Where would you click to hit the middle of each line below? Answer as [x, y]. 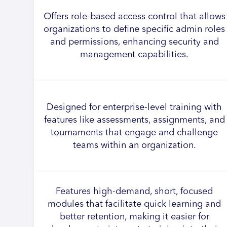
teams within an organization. [134, 145]
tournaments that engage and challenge [135, 133]
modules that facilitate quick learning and [135, 204]
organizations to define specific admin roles [135, 29]
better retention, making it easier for [134, 217]
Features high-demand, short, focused [135, 192]
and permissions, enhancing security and [134, 42]
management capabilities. [135, 54]
